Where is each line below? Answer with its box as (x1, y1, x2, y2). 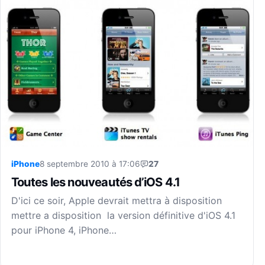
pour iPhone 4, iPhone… (11, 224, 117, 237)
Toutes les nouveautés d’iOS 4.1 (11, 174, 180, 190)
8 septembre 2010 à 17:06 (40, 159, 140, 169)
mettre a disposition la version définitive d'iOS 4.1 (11, 209, 235, 222)
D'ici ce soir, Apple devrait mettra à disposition (11, 195, 222, 207)
